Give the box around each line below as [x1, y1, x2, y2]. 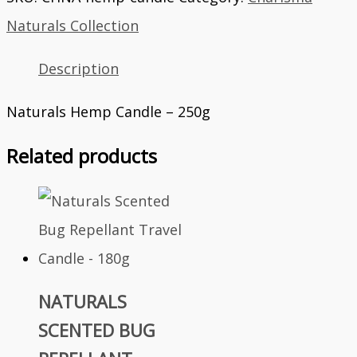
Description [38, 59, 119, 79]
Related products [6, 143, 157, 170]
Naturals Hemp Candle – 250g [6, 102, 210, 122]
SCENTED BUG [38, 318, 155, 343]
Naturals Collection [6, 16, 139, 36]
